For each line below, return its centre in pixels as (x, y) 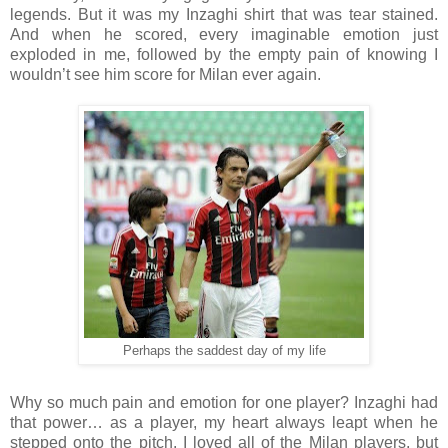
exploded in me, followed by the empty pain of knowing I (224, 54)
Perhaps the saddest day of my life (224, 350)
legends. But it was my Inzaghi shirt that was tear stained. (224, 14)
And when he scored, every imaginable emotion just (224, 34)
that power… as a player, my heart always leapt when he (224, 422)
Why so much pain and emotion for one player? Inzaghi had (224, 402)
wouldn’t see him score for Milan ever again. (165, 74)
